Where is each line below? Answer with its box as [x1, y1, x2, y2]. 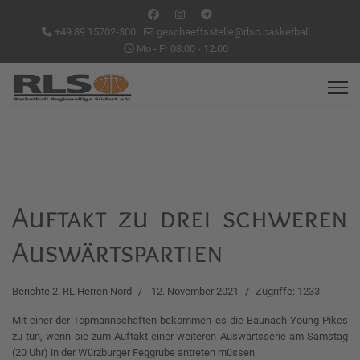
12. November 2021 [151, 285, 239, 297]
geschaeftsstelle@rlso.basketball [157, 26, 310, 38]
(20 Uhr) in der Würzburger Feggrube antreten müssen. [12, 346, 257, 358]
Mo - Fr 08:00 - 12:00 [134, 43, 228, 55]
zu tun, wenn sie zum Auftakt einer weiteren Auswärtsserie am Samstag [12, 330, 348, 342]
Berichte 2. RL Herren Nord [12, 285, 132, 297]
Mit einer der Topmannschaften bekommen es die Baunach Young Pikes [12, 314, 348, 326]
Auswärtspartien [12, 234, 223, 269]
